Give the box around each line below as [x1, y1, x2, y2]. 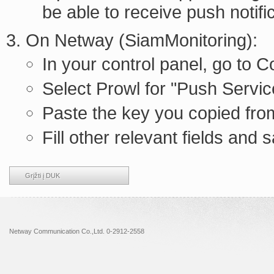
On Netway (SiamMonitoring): [26, 30, 257, 51]
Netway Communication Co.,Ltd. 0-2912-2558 [9, 228, 144, 235]
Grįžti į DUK [25, 172, 60, 180]
